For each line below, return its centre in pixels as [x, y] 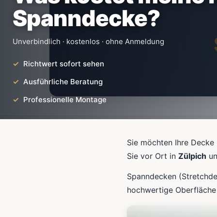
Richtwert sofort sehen [64, 64]
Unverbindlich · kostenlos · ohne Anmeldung [88, 41]
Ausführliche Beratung [63, 82]
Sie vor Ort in [153, 156]
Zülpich [192, 156]
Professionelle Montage [65, 100]
